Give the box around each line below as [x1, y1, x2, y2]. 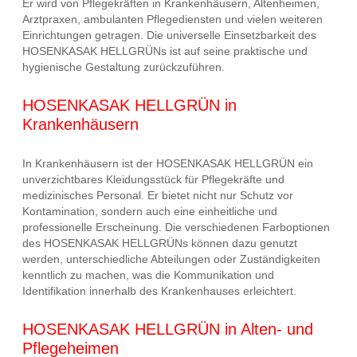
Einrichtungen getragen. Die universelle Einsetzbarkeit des [22, 28, 316, 41]
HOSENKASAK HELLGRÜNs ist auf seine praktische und [22, 44, 308, 57]
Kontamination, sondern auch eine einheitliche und [22, 204, 277, 218]
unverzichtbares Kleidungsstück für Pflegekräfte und [22, 172, 284, 186]
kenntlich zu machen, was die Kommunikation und [22, 268, 274, 281]
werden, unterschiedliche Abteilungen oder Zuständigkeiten [22, 252, 320, 265]
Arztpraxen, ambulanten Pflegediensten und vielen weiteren [22, 12, 323, 25]
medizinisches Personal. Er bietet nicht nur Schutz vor [22, 188, 293, 202]
